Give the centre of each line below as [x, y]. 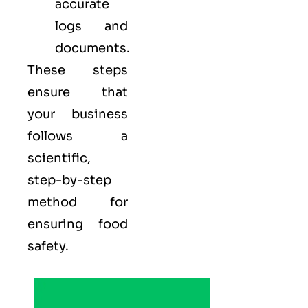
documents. [92, 48]
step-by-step [69, 180]
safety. [48, 246]
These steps [78, 70]
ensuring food [78, 224]
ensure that [78, 92]
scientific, [59, 158]
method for [78, 202]
